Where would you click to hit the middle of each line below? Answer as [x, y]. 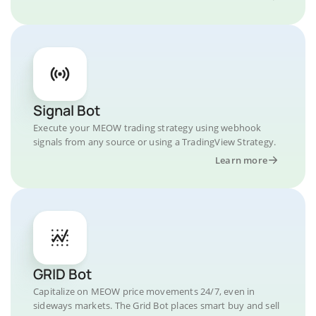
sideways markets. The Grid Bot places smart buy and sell [157, 305]
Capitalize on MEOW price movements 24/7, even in [144, 291]
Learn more [241, 160]
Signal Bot [67, 110]
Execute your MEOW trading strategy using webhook [147, 128]
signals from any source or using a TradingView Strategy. [155, 142]
